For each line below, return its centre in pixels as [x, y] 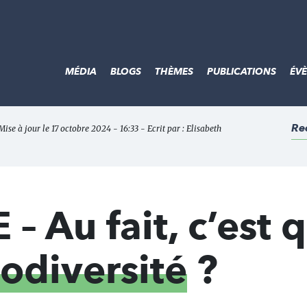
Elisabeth [204, 128]
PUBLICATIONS [242, 71]
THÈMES [174, 71]
